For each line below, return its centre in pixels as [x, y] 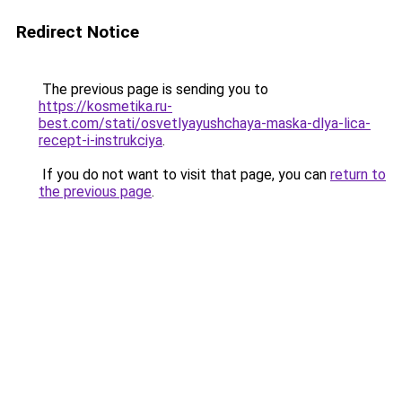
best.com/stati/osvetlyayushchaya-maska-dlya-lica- [205, 123]
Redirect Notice [78, 32]
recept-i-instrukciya [100, 140]
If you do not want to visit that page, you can [184, 175]
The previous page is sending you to [153, 89]
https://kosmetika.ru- [105, 106]
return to [358, 175]
